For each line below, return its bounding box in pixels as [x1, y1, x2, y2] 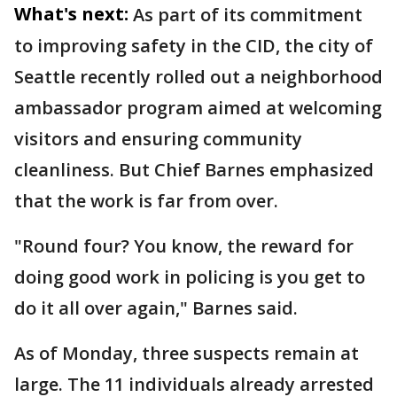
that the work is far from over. [14, 189, 278, 213]
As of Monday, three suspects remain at [14, 341, 359, 365]
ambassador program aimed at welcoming [14, 96, 382, 120]
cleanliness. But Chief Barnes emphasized [14, 158, 374, 182]
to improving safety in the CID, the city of [14, 34, 373, 58]
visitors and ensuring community [14, 127, 302, 151]
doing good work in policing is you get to [14, 265, 365, 289]
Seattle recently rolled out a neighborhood [14, 65, 383, 89]
